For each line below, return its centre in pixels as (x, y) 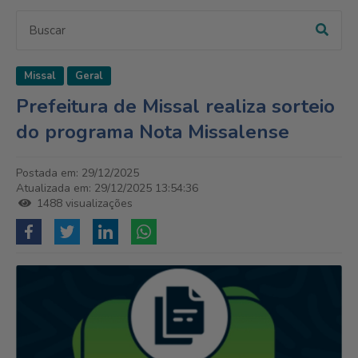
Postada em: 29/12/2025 (78, 173)
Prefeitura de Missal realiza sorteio (175, 107)
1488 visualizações (83, 204)
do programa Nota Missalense (153, 132)
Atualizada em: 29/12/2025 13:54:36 (107, 189)
